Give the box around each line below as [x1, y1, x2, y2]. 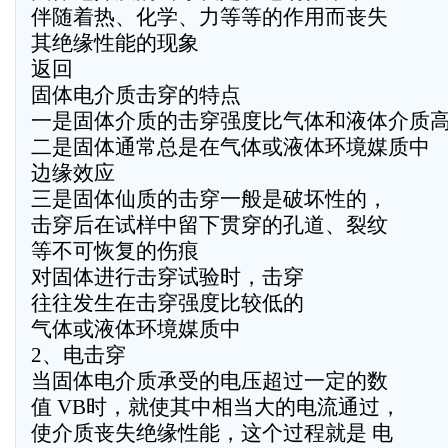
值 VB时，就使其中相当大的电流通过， [31, 395, 401, 419]
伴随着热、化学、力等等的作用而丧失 [31, 5, 388, 29]
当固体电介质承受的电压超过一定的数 [31, 369, 388, 393]
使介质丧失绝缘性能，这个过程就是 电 [31, 421, 393, 445]
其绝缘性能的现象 [31, 31, 199, 55]
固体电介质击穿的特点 [31, 83, 241, 107]
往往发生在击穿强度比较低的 [31, 291, 304, 315]
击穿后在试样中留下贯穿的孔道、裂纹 [31, 213, 388, 237]
